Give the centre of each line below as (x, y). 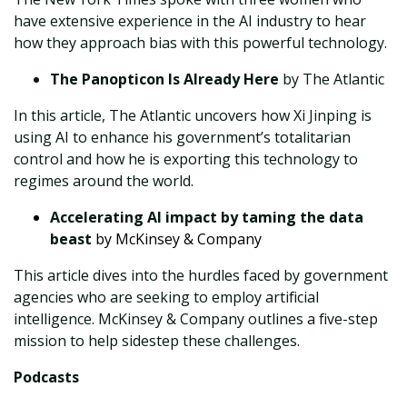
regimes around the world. (104, 181)
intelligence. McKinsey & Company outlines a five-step (196, 319)
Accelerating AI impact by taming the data (207, 218)
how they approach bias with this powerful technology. (200, 43)
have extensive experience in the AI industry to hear (190, 21)
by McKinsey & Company (179, 239)
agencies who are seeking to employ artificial (166, 298)
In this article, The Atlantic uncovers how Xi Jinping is (193, 116)
